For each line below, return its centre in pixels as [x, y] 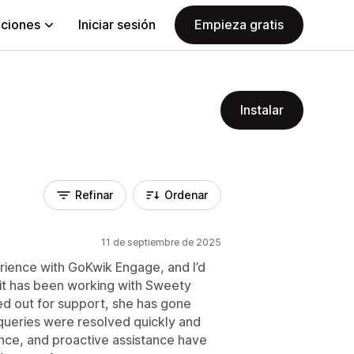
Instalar [262, 110]
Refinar [94, 195]
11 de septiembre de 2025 [161, 242]
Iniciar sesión [117, 24]
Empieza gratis [239, 24]
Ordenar [186, 195]
